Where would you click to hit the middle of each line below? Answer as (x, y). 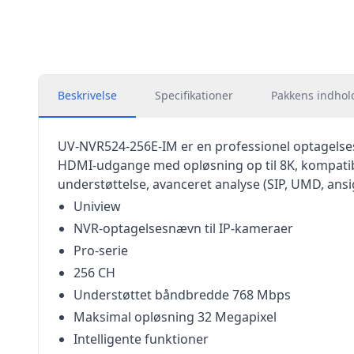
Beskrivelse (87, 95)
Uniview (97, 206)
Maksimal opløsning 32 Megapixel (175, 317)
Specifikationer (194, 95)
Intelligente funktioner (141, 339)
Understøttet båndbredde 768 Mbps (182, 295)
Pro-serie (101, 250)
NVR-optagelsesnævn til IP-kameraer (183, 228)
